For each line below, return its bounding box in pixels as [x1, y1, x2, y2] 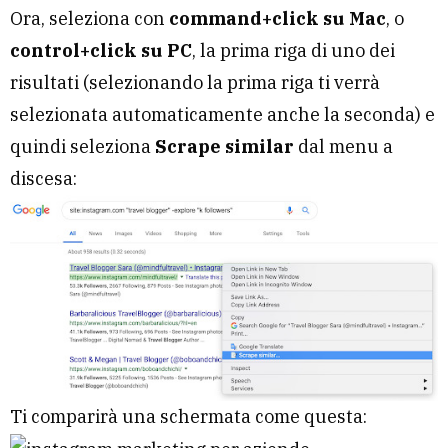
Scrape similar [155, 135, 294, 158]
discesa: [10, 167, 77, 190]
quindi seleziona [10, 135, 155, 158]
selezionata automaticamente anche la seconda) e [10, 103, 435, 126]
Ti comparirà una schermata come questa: [10, 404, 367, 428]
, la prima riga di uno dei [192, 39, 395, 62]
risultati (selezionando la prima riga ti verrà [10, 71, 380, 94]
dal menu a [294, 135, 393, 158]
